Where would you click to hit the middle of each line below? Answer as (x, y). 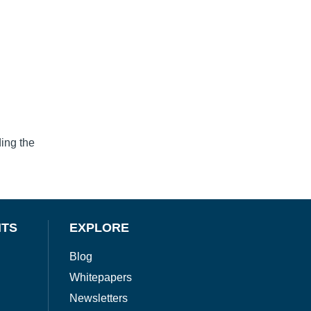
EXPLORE (100, 228)
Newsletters (99, 299)
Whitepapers (101, 278)
